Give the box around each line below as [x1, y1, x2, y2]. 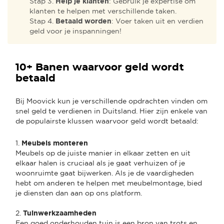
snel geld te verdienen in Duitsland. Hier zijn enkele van [15, 106, 207, 115]
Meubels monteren [21, 138, 88, 147]
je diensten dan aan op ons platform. [15, 188, 142, 197]
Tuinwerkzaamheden [23, 208, 96, 217]
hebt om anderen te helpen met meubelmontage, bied [15, 178, 202, 187]
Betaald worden [55, 16, 111, 25]
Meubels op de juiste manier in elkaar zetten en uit [15, 148, 190, 157]
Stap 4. [29, 16, 55, 25]
